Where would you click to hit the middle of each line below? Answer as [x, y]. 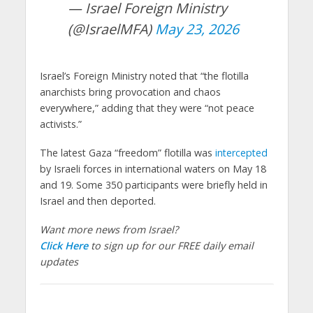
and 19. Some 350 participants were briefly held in [153, 185]
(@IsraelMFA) [111, 29]
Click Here [64, 246]
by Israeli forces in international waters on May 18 [153, 169]
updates [59, 262]
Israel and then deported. [97, 201]
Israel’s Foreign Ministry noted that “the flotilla [144, 76]
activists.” [60, 124]
